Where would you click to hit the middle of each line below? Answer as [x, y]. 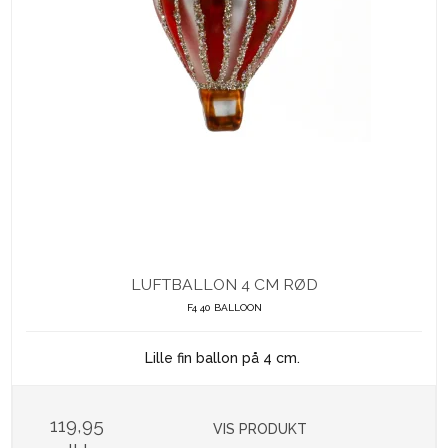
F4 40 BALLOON [224, 308]
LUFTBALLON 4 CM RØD [224, 285]
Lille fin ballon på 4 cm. [224, 358]
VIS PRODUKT [260, 429]
